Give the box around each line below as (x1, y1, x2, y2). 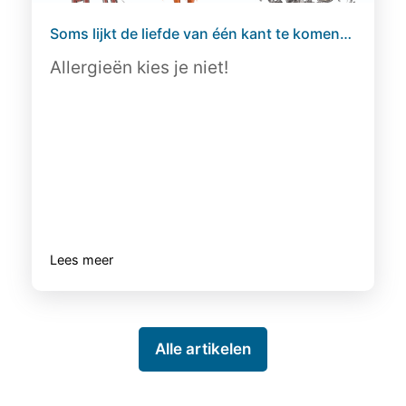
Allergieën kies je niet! (50, 57, 228, 78)
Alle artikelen (155, 340, 251, 358)
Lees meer (50, 252, 113, 267)
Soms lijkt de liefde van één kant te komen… (50, 24, 352, 43)
